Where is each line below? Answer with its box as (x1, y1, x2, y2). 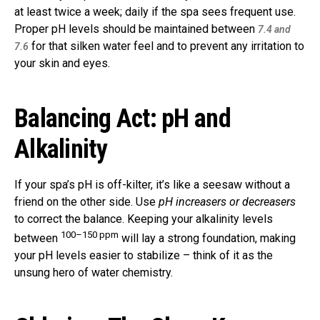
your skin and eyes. (14, 56, 110, 70)
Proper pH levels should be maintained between (14, 21, 258, 36)
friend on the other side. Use (14, 194, 159, 209)
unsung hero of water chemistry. (14, 266, 173, 280)
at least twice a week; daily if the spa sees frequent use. (14, 4, 296, 19)
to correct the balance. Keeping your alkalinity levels (14, 211, 273, 226)
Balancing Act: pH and (14, 103, 231, 134)
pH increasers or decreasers (159, 194, 296, 209)
